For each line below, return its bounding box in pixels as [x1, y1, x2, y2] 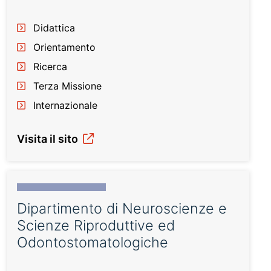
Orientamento [33, 41, 96, 53]
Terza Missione [33, 80, 102, 92]
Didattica [33, 22, 75, 34]
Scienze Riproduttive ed [17, 217, 175, 234]
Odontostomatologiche [17, 233, 168, 251]
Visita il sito [17, 132, 80, 145]
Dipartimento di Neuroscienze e [17, 200, 227, 217]
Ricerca [33, 60, 67, 73]
